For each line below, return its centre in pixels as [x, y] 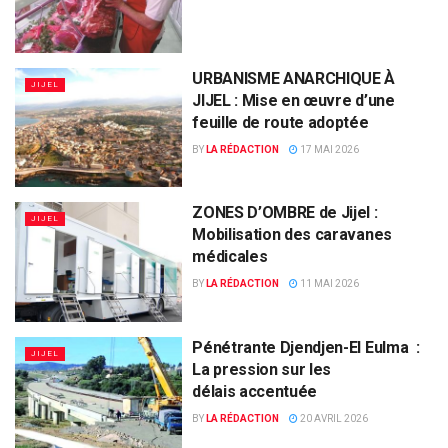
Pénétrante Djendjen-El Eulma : [306, 347]
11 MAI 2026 [329, 284]
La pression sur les [262, 369]
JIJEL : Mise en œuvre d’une [293, 100]
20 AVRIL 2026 [333, 418]
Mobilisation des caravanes [292, 235]
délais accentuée [258, 391]
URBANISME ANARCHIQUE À [294, 78]
